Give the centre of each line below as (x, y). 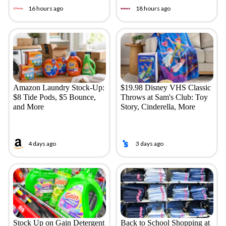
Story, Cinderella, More (158, 106)
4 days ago (42, 144)
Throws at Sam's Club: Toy (164, 97)
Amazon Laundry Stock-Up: (59, 87)
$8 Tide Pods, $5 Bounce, (54, 97)
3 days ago (149, 144)
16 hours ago (45, 9)
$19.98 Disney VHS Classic (165, 87)
